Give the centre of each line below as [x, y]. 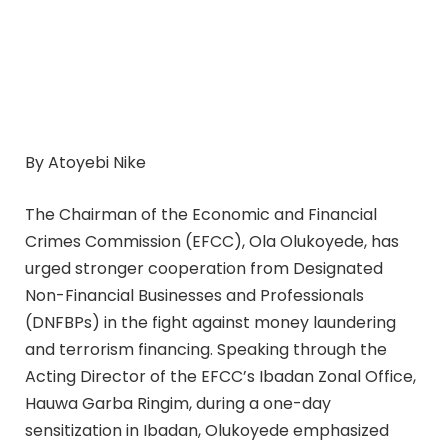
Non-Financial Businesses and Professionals [194, 295]
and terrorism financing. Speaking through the [206, 349]
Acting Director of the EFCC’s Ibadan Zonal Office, [220, 376]
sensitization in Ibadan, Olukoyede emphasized [207, 430]
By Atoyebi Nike [85, 163]
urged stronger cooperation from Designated [204, 268]
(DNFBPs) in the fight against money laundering [210, 322]
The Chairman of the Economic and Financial [201, 214]
